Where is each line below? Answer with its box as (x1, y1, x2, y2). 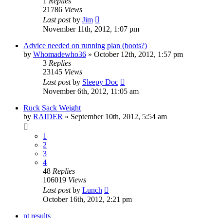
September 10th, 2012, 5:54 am (71, 112, 167, 121)
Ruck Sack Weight (23, 103, 81, 112)
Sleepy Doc (82, 77, 118, 86)
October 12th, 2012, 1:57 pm (94, 50, 183, 58)
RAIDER (33, 112, 63, 121)
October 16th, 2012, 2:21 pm (43, 195, 132, 203)
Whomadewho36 (33, 50, 86, 58)
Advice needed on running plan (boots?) (23, 41, 147, 50)
